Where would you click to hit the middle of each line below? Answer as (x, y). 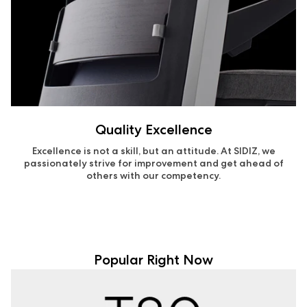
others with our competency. (153, 175)
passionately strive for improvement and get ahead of (153, 163)
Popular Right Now (153, 260)
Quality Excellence (153, 130)
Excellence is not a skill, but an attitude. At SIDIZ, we (153, 151)
